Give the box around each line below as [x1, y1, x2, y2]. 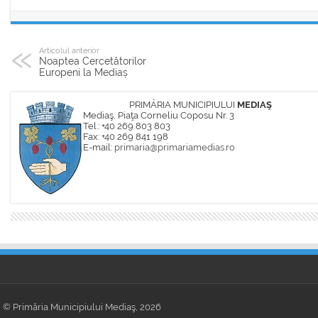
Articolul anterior [39, 45, 99, 56]
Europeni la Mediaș [39, 67, 128, 79]
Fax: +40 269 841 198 [83, 131, 168, 143]
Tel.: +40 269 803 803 [83, 121, 170, 132]
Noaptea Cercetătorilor [39, 55, 146, 67]
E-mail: [83, 142, 114, 153]
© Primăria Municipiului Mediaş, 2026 [3, 302, 162, 313]
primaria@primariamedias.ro [114, 142, 235, 153]
